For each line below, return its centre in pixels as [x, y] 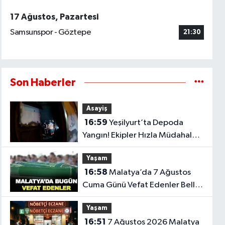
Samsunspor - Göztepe [51, 33]
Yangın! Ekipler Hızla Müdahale [139, 136]
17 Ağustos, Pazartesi [54, 17]
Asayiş [97, 108]
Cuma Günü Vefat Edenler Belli [139, 185]
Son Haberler [43, 82]
